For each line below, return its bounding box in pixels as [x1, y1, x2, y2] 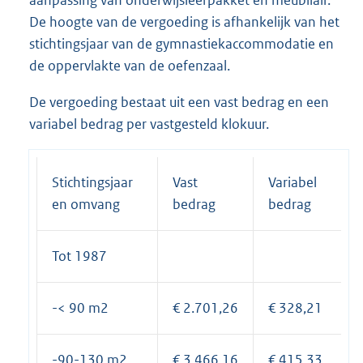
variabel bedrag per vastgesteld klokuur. [29, 115, 269, 134]
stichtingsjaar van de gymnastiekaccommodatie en [29, 35, 334, 53]
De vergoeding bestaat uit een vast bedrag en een [29, 93, 329, 112]
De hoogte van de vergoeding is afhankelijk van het [29, 13, 340, 32]
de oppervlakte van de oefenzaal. [29, 57, 230, 75]
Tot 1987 [52, 247, 107, 266]
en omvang [52, 195, 120, 214]
